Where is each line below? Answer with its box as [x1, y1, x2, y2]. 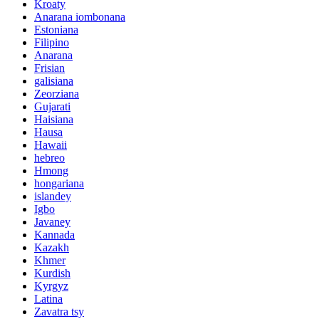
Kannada [34, 228, 75, 241]
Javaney [34, 215, 70, 228]
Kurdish [34, 266, 70, 279]
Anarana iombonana [34, 10, 125, 23]
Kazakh [34, 241, 69, 253]
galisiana [34, 74, 73, 87]
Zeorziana [34, 87, 79, 100]
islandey [34, 189, 71, 202]
